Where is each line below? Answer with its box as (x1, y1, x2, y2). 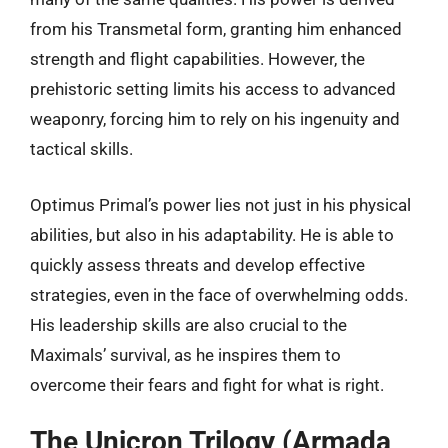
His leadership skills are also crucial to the (30, 314, 347, 335)
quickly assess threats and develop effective (30, 254, 365, 275)
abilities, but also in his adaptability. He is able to (30, 224, 394, 245)
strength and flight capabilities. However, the (30, 49, 365, 69)
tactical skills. (30, 139, 133, 159)
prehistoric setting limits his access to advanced (30, 79, 396, 99)
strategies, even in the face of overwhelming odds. (30, 284, 408, 305)
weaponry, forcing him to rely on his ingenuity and (30, 109, 400, 129)
